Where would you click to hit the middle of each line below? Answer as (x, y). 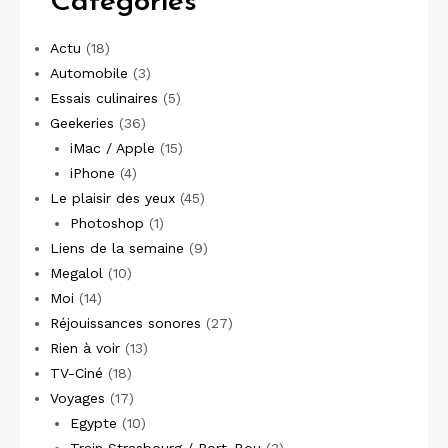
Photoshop (106, 222)
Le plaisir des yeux (112, 197)
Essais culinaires (104, 97)
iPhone (92, 172)
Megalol (76, 272)
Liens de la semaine (117, 247)
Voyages (77, 397)
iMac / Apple (112, 147)
